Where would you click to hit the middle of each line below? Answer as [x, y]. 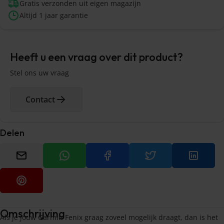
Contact [40, 99]
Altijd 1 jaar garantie [54, 15]
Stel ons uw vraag [39, 73]
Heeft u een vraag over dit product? [96, 57]
